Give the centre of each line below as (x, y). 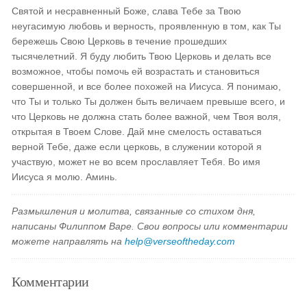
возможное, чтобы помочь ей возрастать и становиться (136, 71)
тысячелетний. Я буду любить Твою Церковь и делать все (142, 56)
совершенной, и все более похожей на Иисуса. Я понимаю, (147, 86)
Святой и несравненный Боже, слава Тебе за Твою (127, 11)
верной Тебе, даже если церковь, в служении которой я (137, 147)
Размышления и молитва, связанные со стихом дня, (134, 211)
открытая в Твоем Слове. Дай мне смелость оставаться (137, 132)
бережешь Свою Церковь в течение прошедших (120, 41)
